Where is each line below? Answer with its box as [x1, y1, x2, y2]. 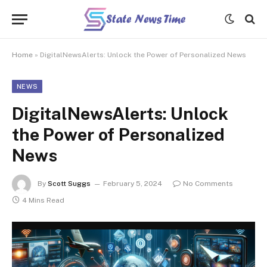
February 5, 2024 [103, 179, 162, 188]
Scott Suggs [48, 179, 91, 188]
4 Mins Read [22, 196, 64, 204]
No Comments [183, 179, 233, 188]
